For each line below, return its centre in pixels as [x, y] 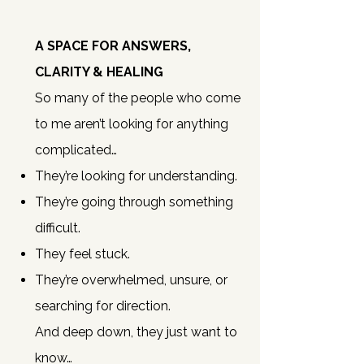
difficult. [58, 228]
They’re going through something [134, 202]
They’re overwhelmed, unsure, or [131, 280]
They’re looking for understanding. [136, 176]
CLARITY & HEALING [99, 72]
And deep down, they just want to [136, 332]
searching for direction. [103, 306]
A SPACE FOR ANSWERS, [113, 46]
